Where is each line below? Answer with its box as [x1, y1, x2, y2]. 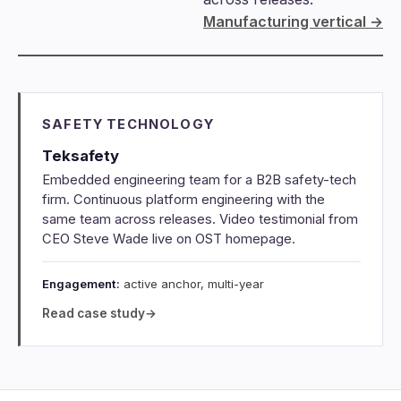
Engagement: [42, 277, 120, 292]
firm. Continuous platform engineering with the [42, 192, 325, 209]
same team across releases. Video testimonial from [42, 211, 358, 228]
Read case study [42, 305, 145, 320]
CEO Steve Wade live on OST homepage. [42, 231, 295, 248]
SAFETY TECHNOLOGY [42, 115, 215, 132]
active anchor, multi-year [120, 277, 264, 292]
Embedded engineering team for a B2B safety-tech [42, 172, 356, 189]
